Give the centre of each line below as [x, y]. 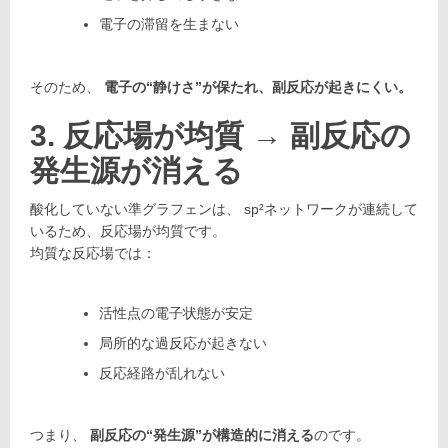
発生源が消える [136, 170]
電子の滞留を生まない [168, 24]
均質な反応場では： [93, 252]
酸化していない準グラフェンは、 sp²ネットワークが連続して [224, 208]
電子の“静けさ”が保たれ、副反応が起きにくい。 [258, 86]
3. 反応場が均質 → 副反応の [220, 135]
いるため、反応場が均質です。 [128, 230]
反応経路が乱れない [161, 372]
